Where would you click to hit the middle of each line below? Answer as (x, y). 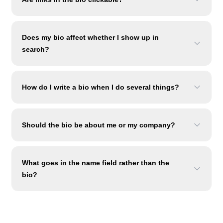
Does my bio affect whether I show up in (90, 37)
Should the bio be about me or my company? (99, 125)
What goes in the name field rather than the (96, 163)
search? (36, 49)
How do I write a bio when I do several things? (101, 87)
